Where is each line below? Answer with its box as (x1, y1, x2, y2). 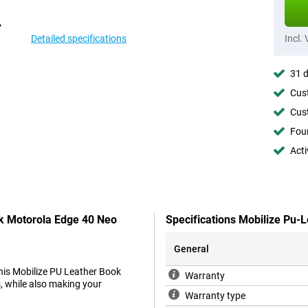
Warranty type (185, 290, 245, 302)
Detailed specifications (31, 33, 127, 44)
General (174, 243, 209, 255)
